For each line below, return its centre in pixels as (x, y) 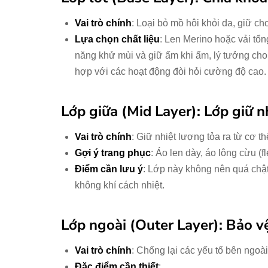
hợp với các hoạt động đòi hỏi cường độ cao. (170, 72)
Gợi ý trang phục (112, 153)
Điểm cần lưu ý (109, 169)
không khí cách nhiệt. (119, 185)
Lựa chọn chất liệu (117, 39)
